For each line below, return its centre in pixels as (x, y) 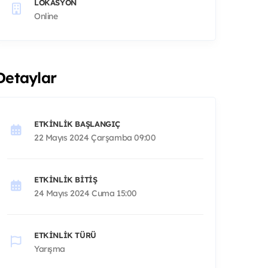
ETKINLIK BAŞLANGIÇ (77, 124)
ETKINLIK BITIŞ (66, 179)
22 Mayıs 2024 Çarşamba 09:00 (95, 137)
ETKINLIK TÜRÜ (65, 235)
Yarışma (50, 249)
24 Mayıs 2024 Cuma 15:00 (86, 193)
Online (46, 16)
